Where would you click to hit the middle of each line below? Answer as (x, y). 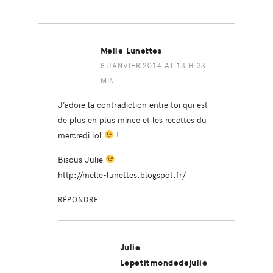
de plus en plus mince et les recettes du (132, 119)
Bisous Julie (81, 159)
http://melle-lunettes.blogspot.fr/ (122, 174)
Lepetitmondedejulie (164, 263)
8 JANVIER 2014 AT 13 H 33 (153, 65)
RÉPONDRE (78, 199)
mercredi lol (81, 134)
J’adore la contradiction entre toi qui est (133, 104)
